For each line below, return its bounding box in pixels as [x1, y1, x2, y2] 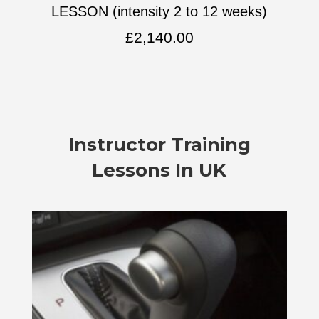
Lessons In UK [92, 159, 227, 182]
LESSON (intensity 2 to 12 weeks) [51, 3, 268, 19]
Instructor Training [68, 133, 251, 156]
